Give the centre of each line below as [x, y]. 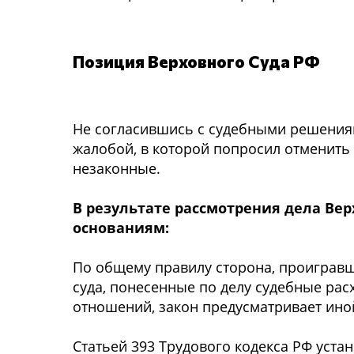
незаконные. [117, 168]
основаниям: [121, 228]
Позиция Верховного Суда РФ [196, 61]
